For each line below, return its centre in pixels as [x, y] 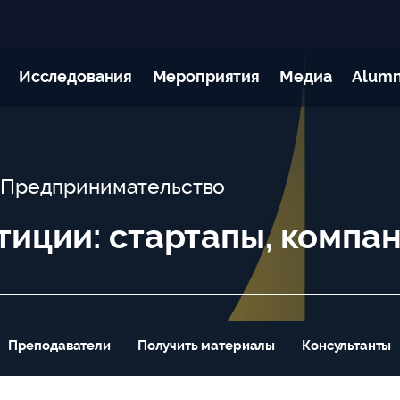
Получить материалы [206, 345]
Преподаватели [59, 345]
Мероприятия [206, 77]
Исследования [75, 77]
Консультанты [347, 345]
